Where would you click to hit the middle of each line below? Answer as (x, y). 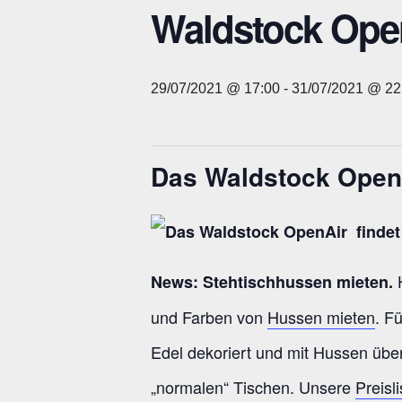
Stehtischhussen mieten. (298, 281)
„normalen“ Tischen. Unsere (253, 386)
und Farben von (209, 316)
